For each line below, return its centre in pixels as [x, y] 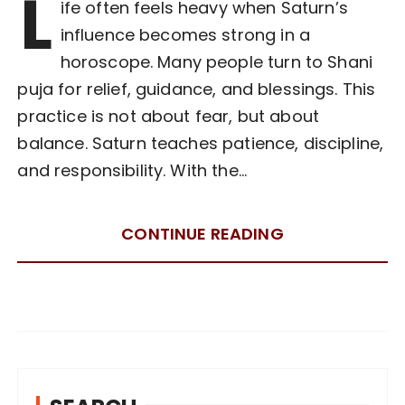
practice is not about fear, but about [169, 116]
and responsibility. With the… [132, 170]
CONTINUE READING [202, 233]
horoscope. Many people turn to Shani [217, 61]
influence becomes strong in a [185, 34]
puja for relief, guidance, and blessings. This [197, 89]
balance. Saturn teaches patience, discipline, [201, 143]
